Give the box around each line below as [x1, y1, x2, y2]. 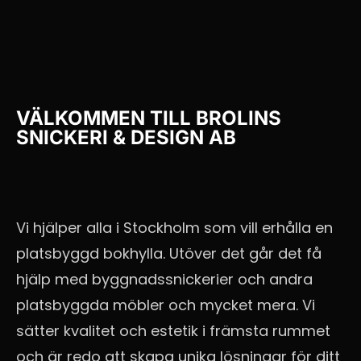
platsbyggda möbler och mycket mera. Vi [16, 294, 315, 315]
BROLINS [196, 106, 281, 130]
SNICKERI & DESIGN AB [16, 125, 236, 149]
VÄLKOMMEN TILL [16, 106, 196, 130]
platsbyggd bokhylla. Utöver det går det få [16, 243, 322, 263]
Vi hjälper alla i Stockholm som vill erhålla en [16, 217, 333, 238]
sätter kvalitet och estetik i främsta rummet [16, 320, 330, 341]
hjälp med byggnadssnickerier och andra [16, 268, 313, 289]
